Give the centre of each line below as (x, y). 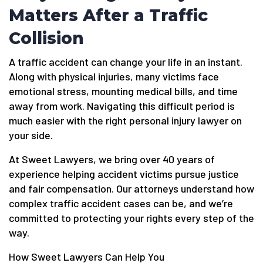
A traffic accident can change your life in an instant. (126, 61)
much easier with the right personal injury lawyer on (125, 120)
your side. (31, 135)
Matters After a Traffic (108, 15)
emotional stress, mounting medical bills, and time (123, 91)
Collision (46, 38)
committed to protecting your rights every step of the (131, 218)
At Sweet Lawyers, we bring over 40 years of (112, 159)
